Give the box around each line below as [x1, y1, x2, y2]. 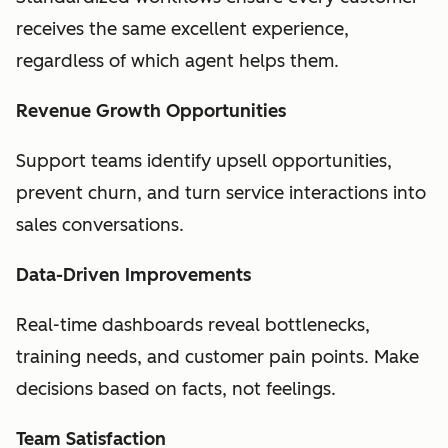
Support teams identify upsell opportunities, [16, 149, 392, 172]
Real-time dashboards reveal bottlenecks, [16, 313, 370, 336]
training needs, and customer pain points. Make [16, 345, 419, 368]
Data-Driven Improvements [16, 263, 251, 286]
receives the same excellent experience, [16, 17, 349, 40]
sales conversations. [16, 213, 189, 236]
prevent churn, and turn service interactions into [16, 181, 426, 204]
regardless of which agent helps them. [16, 49, 339, 72]
